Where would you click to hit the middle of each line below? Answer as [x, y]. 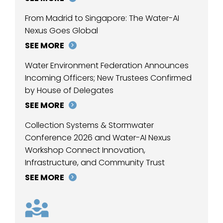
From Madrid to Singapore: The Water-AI [102, 18]
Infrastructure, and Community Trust [95, 162]
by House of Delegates [69, 90]
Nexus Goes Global [61, 30]
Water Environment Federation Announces [107, 65]
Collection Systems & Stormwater [89, 125]
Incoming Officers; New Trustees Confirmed [108, 78]
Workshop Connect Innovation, [85, 150]
